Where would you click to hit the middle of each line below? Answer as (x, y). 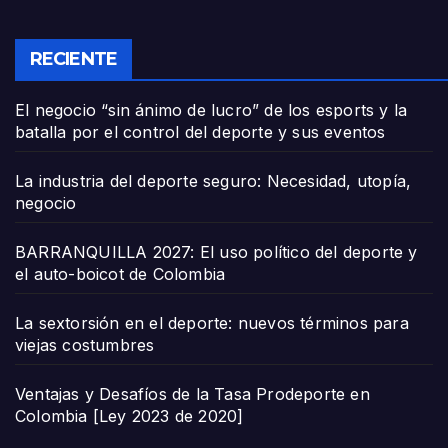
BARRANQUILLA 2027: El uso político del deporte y (216, 252)
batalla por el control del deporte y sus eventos (200, 132)
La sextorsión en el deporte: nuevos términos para (212, 323)
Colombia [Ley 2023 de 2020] (129, 416)
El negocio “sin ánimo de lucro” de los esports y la (211, 110)
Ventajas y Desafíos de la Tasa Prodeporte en (192, 394)
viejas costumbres (85, 345)
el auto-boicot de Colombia (120, 274)
